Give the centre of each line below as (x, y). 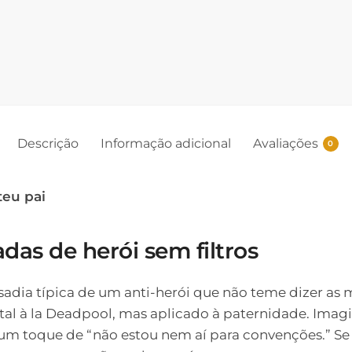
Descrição (48, 143)
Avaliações (285, 143)
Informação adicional (165, 143)
